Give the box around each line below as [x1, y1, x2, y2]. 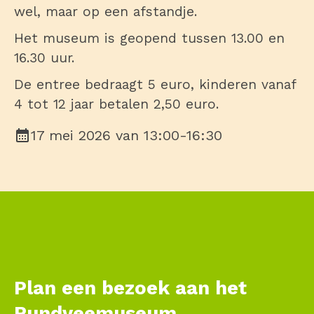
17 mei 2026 [31, 126, 111, 144]
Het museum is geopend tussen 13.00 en [14, 29, 285, 46]
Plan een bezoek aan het [14, 276, 247, 299]
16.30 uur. [14, 49, 74, 66]
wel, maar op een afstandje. [14, 3, 197, 20]
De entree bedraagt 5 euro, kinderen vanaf [14, 76, 296, 93]
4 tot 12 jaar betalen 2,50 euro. [14, 95, 219, 112]
